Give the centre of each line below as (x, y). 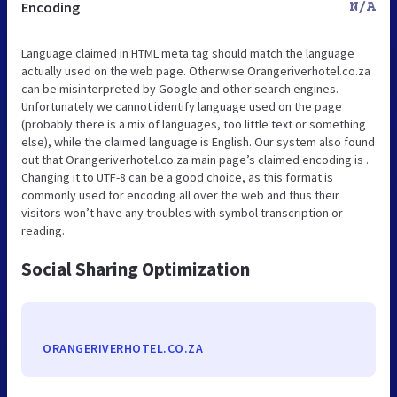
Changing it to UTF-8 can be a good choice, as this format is (177, 178)
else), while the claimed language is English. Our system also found (198, 142)
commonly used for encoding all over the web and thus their (180, 195)
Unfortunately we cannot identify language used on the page (182, 107)
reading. (43, 231)
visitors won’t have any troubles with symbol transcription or (182, 213)
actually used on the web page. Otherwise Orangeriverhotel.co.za (196, 71)
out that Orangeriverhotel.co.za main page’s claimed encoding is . (195, 160)
